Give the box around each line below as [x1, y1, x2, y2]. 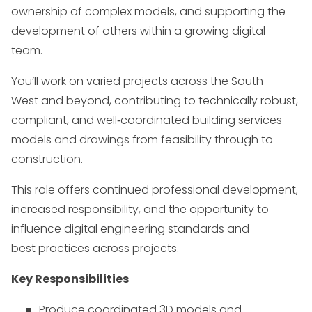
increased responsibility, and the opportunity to [11, 201, 269, 217]
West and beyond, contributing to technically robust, [11, 93, 298, 109]
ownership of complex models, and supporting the [11, 3, 286, 19]
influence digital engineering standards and [11, 221, 249, 237]
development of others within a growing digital [11, 23, 265, 39]
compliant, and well [11, 112, 117, 128]
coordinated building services [120, 112, 282, 128]
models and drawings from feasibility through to [11, 132, 273, 148]
